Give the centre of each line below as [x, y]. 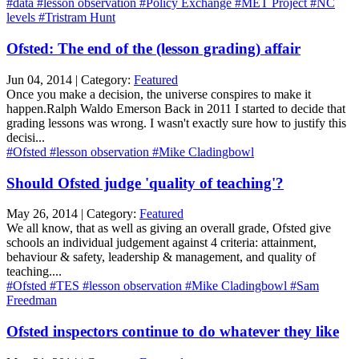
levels [22, 18]
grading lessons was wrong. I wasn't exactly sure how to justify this [176, 123]
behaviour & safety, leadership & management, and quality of [161, 257]
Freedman [32, 301]
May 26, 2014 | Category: [73, 214]
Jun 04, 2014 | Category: [70, 79]
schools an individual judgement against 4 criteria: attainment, [161, 243]
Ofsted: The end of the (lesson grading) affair [153, 49]
